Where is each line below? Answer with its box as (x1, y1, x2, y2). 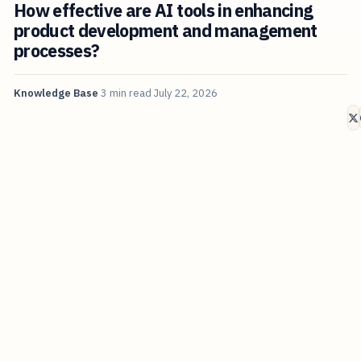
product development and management (13, 19, 317, 43)
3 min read (100, 86, 151, 101)
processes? (13, 39, 100, 63)
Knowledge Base (13, 86, 98, 101)
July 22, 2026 (153, 86, 218, 101)
